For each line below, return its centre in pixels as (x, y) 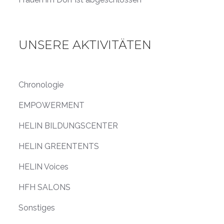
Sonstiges (37, 207)
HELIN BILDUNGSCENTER (68, 125)
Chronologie (41, 84)
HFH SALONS (44, 187)
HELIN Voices (43, 166)
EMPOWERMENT (51, 105)
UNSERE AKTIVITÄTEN (85, 44)
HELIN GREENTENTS (59, 146)
